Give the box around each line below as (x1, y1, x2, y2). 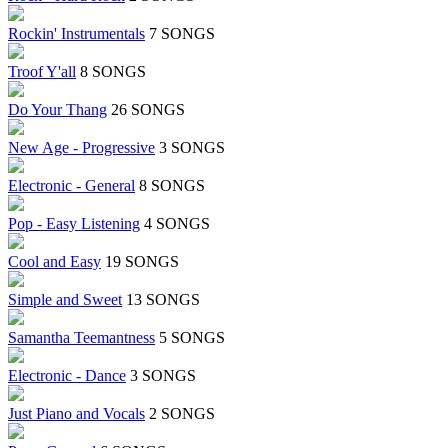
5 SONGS (159, 329, 225, 347)
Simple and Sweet (8, 291, 122, 309)
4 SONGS (144, 215, 210, 233)
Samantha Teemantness (8, 329, 155, 347)
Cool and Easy (8, 253, 101, 271)
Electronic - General (8, 177, 135, 195)
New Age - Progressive (8, 139, 155, 157)
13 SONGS (126, 291, 200, 309)
